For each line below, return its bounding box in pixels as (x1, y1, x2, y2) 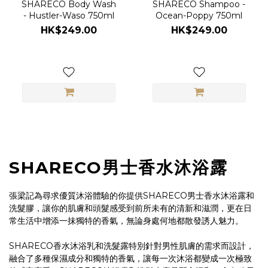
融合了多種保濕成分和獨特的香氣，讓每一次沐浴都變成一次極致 (9, 252, 252, 264)
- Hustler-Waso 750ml (23, 10, 115, 22)
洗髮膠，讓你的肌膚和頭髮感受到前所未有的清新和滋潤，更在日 (9, 202, 252, 214)
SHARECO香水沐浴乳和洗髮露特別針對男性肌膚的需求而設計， (9, 240, 254, 251)
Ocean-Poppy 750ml (156, 10, 243, 22)
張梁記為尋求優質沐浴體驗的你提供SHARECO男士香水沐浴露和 (9, 190, 254, 201)
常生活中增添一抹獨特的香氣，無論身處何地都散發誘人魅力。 (9, 215, 243, 226)
